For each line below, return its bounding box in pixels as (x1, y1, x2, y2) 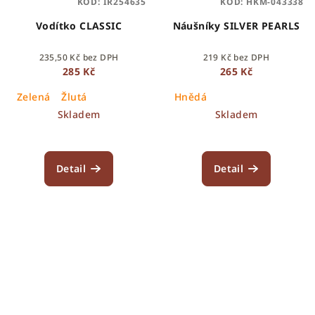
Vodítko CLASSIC (36, 19, 122, 33)
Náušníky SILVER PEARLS (172, 19, 300, 33)
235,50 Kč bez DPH (39, 51, 119, 64)
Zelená (17, 90, 51, 104)
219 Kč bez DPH (202, 51, 270, 64)
